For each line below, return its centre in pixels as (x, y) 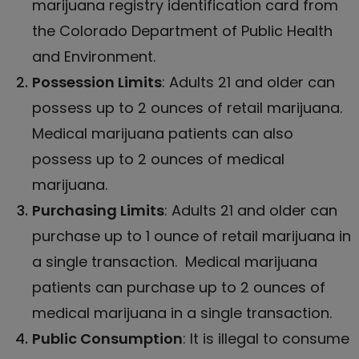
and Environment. (94, 56)
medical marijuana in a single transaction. (182, 313)
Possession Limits (97, 82)
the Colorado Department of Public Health (182, 30)
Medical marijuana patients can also (163, 133)
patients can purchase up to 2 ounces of (179, 287)
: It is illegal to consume (266, 338)
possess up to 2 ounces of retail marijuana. (189, 107)
